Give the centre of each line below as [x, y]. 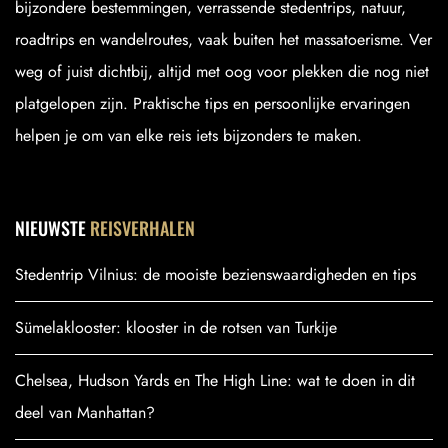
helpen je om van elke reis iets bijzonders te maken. [188, 135]
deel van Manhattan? [85, 412]
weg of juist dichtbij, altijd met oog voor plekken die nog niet [222, 71]
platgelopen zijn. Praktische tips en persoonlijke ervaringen [212, 103]
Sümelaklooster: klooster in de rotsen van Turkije [176, 327]
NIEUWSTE [52, 227]
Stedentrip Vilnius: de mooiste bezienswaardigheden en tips [215, 274]
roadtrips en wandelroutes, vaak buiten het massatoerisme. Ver [223, 39]
